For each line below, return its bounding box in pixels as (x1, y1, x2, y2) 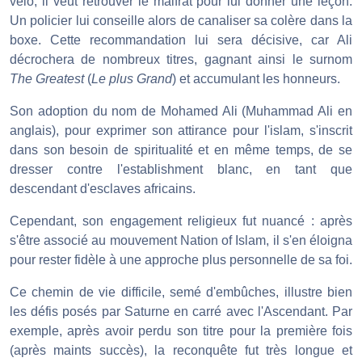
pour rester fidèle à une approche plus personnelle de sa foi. (10, 253, 352, 267)
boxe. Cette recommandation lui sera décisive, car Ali (10, 33, 352, 48)
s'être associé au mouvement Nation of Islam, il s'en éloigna (10, 234, 352, 248)
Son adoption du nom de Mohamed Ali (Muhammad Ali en (10, 104, 352, 119)
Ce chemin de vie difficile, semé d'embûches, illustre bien (10, 285, 352, 300)
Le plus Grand (91, 72, 172, 86)
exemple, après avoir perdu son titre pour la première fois (10, 324, 352, 339)
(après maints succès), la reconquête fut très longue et (10, 343, 352, 358)
